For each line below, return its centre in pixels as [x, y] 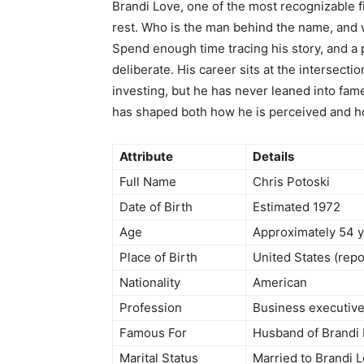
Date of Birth [156, 207]
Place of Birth [158, 258]
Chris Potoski [291, 182]
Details [273, 157]
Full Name [148, 182]
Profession [151, 308]
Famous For [153, 333]
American [280, 283]
